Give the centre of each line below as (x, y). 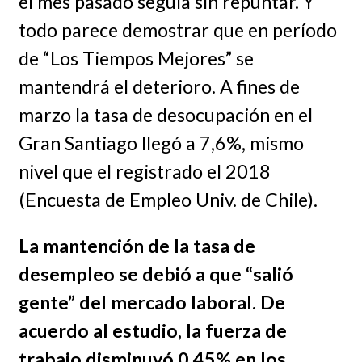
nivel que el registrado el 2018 (144, 171)
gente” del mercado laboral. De (152, 303)
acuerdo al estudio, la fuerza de (152, 331)
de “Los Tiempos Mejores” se (136, 58)
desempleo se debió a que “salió (156, 274)
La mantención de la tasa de (137, 246)
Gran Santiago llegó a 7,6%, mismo (161, 143)
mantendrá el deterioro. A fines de (159, 86)
